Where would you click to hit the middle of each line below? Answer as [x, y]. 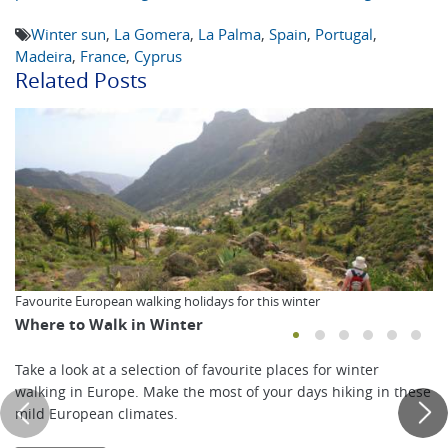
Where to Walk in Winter [109, 325]
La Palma [229, 34]
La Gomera [152, 34]
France [103, 56]
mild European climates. [96, 414]
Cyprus [158, 56]
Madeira [43, 56]
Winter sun [68, 34]
